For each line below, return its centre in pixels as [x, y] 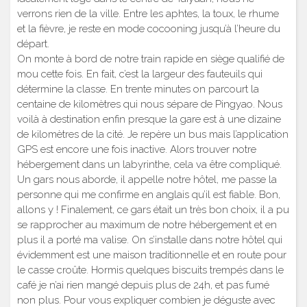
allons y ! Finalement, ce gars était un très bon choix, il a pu [153, 209]
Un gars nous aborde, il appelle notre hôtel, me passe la [147, 179]
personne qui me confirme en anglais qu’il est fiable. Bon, [149, 194]
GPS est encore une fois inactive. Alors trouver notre [137, 149]
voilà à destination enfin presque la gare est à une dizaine [149, 119]
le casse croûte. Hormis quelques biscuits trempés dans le [150, 270]
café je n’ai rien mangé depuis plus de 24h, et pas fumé [143, 285]
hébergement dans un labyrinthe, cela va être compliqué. [149, 164]
